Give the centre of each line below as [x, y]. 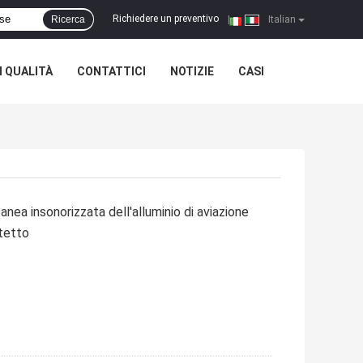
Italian [281, 19]
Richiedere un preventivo [166, 19]
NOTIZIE [192, 71]
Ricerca [68, 19]
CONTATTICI [111, 71]
